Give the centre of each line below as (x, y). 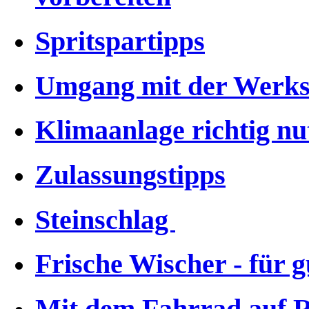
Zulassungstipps (130, 175)
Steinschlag (105, 220)
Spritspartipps (120, 41)
